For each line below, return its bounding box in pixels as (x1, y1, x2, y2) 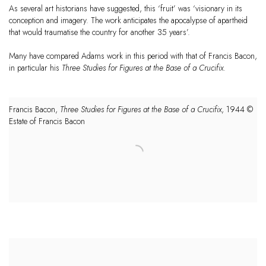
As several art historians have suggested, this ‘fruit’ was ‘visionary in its (9, 2, 242, 14)
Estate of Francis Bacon (9, 115, 85, 127)
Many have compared (9, 49, 81, 62)
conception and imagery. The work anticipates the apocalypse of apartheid (9, 14, 248, 26)
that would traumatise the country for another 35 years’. (9, 26, 190, 38)
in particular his (9, 61, 62, 74)
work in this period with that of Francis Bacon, (104, 49, 257, 62)
